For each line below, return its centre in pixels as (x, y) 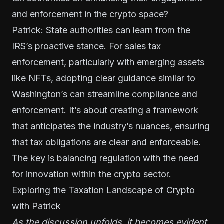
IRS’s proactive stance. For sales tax (86, 46)
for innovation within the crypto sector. (92, 174)
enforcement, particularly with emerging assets (108, 62)
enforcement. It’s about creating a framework (105, 110)
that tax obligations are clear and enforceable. (106, 142)
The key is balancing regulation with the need (105, 158)
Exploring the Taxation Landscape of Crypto (103, 190)
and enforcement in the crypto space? (90, 14)
